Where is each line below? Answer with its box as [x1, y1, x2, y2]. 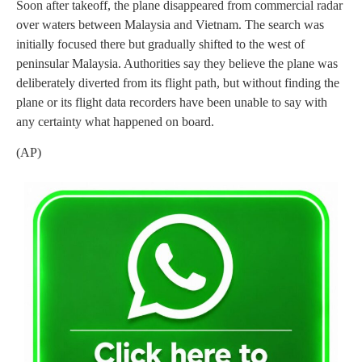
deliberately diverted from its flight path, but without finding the [16, 75, 339, 90]
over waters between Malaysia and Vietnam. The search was [16, 17, 324, 32]
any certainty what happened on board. [16, 114, 214, 128]
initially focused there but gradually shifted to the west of [16, 36, 305, 51]
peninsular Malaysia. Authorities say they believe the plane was [16, 56, 338, 70]
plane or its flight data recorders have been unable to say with [16, 95, 327, 109]
